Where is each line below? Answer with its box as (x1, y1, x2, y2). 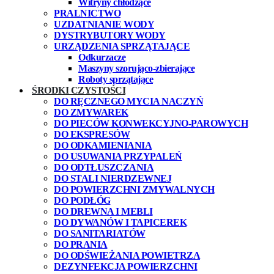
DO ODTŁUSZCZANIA (54, 161, 154, 172)
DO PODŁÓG (54, 194, 111, 206)
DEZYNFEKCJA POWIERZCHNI (54, 261, 198, 272)
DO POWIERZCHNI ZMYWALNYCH (54, 183, 215, 194)
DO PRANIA (54, 239, 108, 250)
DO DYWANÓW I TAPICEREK (54, 217, 187, 228)
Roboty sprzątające (78, 73, 153, 84)
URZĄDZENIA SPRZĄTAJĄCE (54, 40, 190, 51)
